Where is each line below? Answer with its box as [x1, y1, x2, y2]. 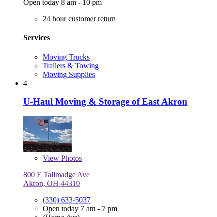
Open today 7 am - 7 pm [43, 204, 117, 213]
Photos [59, 154, 82, 163]
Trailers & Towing [43, 61, 99, 70]
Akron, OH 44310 [23, 179, 80, 188]
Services [23, 33, 50, 42]
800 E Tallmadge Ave [23, 170, 90, 179]
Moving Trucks [43, 52, 90, 61]
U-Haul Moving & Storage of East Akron [23, 96, 187, 107]
